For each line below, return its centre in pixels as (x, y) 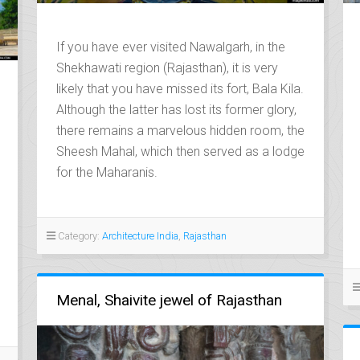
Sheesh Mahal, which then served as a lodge (180, 151)
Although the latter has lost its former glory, (176, 109)
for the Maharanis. (106, 172)
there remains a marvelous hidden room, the (180, 130)
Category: (78, 235)
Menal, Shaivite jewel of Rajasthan (169, 300)
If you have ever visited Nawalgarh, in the (170, 47)
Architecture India (140, 235)
